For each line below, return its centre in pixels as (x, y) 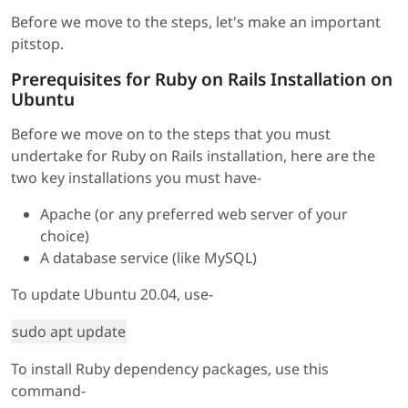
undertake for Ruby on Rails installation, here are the (193, 155)
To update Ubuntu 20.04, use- (112, 294)
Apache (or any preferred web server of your (194, 214)
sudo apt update (69, 331)
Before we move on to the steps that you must (171, 133)
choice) (65, 235)
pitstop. (37, 43)
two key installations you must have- (136, 177)
